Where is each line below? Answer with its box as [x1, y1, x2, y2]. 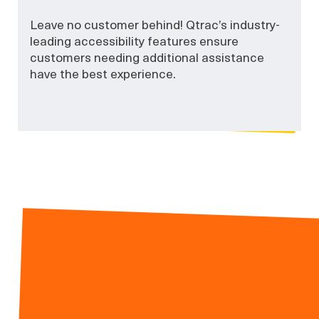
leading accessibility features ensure [30, 31, 239, 49]
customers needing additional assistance [30, 48, 265, 66]
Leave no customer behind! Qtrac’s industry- [30, 15, 281, 33]
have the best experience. [30, 64, 177, 82]
